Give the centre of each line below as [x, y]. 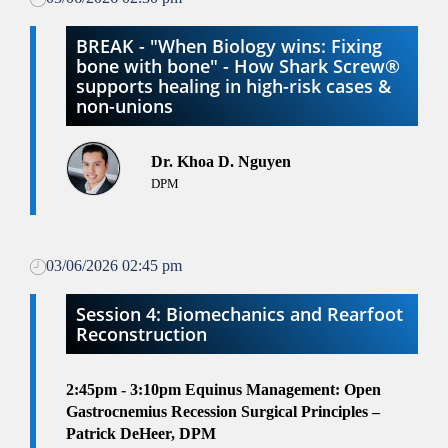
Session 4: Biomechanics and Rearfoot [239, 314]
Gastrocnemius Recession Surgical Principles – [223, 412]
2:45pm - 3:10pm [125, 390]
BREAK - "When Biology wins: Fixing [229, 46]
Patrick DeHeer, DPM [141, 434]
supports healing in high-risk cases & [233, 86]
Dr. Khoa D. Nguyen [221, 162]
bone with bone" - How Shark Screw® [238, 66]
